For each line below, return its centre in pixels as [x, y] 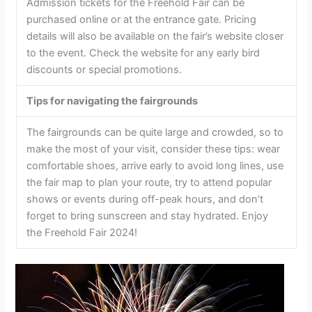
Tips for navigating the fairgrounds [112, 101]
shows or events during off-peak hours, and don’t [145, 199]
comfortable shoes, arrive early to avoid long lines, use [155, 165]
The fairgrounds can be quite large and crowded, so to [155, 132]
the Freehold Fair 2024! [82, 232]
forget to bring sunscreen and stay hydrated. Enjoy [148, 216]
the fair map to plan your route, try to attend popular [149, 182]
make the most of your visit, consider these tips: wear [154, 149]
